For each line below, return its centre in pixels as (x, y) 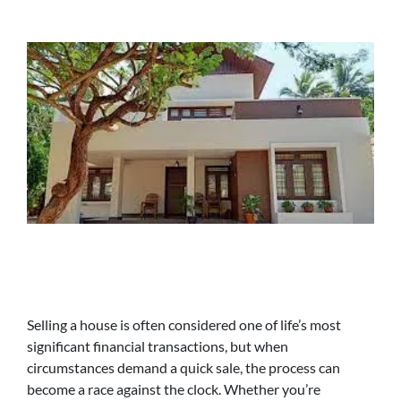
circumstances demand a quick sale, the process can (183, 367)
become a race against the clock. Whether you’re (174, 389)
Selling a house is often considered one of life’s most (184, 324)
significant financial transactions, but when (158, 346)
